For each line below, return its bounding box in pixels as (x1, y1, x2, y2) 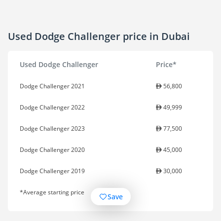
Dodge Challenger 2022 (20, 103, 85, 112)
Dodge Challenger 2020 (20, 146, 85, 154)
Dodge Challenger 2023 (20, 124, 85, 133)
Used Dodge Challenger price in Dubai (8, 29, 190, 43)
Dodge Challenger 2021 (20, 82, 85, 91)
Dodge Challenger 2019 (20, 167, 85, 176)
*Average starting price (20, 188, 84, 197)
